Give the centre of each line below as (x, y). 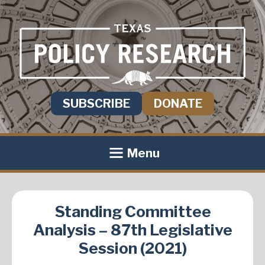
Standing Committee (132, 212)
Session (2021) (132, 248)
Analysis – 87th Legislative (132, 230)
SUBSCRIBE (96, 104)
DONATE (178, 104)
